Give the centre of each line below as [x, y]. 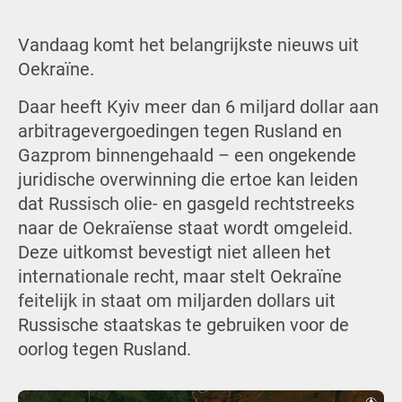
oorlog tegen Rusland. [104, 350]
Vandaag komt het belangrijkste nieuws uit [188, 45]
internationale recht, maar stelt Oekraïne [179, 277]
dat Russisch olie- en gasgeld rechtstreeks [186, 205]
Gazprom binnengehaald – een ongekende [187, 156]
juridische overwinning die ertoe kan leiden [188, 180]
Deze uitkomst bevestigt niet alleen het [174, 253]
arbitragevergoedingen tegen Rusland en [179, 132]
